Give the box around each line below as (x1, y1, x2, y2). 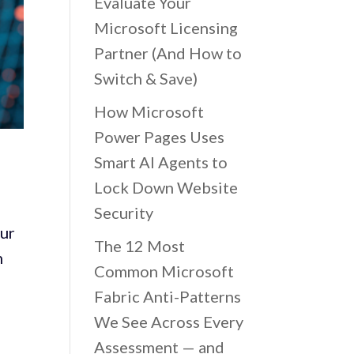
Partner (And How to (94, 43, 243, 62)
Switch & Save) (94, 69, 198, 88)
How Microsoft (94, 102, 205, 121)
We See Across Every (94, 312, 244, 331)
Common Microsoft (94, 262, 235, 281)
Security (94, 203, 154, 222)
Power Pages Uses (94, 127, 225, 146)
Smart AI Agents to (94, 153, 228, 171)
